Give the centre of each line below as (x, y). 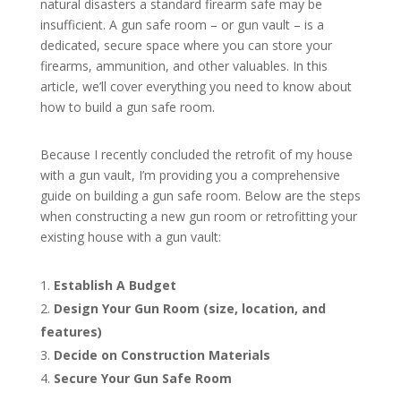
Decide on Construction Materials (162, 355)
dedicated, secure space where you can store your (186, 46)
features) (71, 332)
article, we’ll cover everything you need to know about (196, 87)
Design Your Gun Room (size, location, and (189, 309)
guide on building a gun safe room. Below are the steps (200, 196)
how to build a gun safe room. (127, 107)
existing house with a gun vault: (130, 237)
